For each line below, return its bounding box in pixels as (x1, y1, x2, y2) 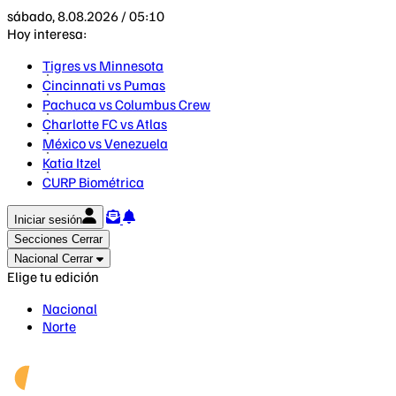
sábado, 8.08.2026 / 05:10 (7, 7, 164, 25)
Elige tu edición (7, 268, 99, 286)
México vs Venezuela (42, 134, 168, 152)
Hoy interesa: (7, 25, 87, 42)
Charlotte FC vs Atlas (42, 115, 167, 133)
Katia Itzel (42, 154, 101, 171)
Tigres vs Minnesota (42, 57, 164, 74)
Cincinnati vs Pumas (42, 76, 165, 94)
